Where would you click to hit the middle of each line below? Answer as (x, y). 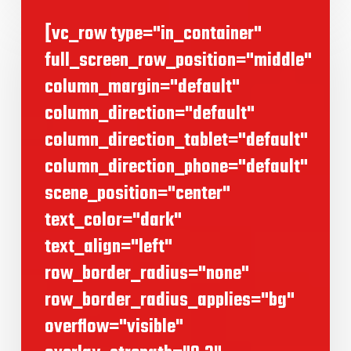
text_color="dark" (113, 221)
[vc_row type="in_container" (153, 34)
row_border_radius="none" (147, 274)
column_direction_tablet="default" (176, 141)
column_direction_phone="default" (176, 168)
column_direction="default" (149, 114)
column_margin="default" (142, 88)
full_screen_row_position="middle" (178, 61)
